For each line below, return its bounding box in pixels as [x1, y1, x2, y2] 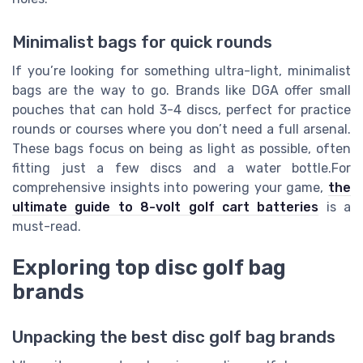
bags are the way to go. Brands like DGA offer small [12, 83, 351, 99]
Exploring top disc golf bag [12, 254, 286, 280]
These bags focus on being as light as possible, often [12, 141, 351, 157]
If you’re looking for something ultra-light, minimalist [12, 63, 351, 79]
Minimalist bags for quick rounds [12, 32, 272, 53]
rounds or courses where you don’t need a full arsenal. [12, 122, 351, 138]
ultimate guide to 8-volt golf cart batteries [12, 199, 319, 216]
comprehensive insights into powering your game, [12, 180, 328, 196]
